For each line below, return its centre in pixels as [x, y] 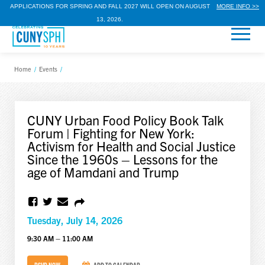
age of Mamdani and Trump [103, 172]
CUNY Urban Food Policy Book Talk [125, 120]
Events [49, 69]
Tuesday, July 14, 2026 [75, 220]
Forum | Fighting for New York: [111, 133]
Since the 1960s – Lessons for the [122, 159]
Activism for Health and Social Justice [131, 146]
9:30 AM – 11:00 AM [60, 238]
